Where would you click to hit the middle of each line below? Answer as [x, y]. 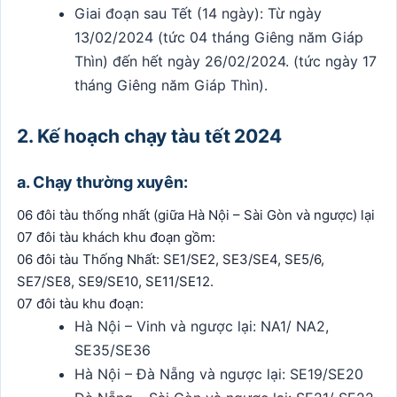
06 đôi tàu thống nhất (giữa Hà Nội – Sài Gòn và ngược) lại [196, 214]
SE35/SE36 [113, 350]
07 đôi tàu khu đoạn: [80, 303]
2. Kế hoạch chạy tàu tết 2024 [149, 136]
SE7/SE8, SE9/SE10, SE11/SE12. [115, 281]
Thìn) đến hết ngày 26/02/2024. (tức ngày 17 [226, 61]
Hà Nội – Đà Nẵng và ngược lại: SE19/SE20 [219, 374]
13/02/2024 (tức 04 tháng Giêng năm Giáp [219, 37]
